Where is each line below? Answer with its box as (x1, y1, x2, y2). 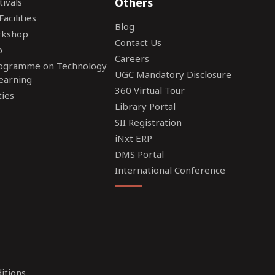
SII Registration (115, 116, 182, 128)
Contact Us (115, 36, 162, 48)
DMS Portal (115, 148, 165, 160)
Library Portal (115, 100, 176, 112)
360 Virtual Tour (115, 84, 185, 96)
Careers (115, 52, 150, 64)
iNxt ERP (115, 132, 153, 144)
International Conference (115, 164, 226, 176)
